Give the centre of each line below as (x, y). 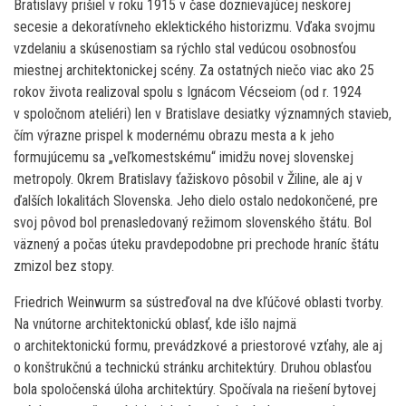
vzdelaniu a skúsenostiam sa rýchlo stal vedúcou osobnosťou (185, 49)
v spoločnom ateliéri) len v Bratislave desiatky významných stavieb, (203, 114)
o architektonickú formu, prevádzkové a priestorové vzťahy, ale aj (198, 346)
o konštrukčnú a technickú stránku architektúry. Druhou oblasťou (193, 368)
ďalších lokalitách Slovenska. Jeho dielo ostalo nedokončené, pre (196, 201)
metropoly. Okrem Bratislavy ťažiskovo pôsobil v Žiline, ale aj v (188, 179)
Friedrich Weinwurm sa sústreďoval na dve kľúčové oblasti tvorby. (198, 303)
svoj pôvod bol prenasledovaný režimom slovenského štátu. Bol (193, 223)
